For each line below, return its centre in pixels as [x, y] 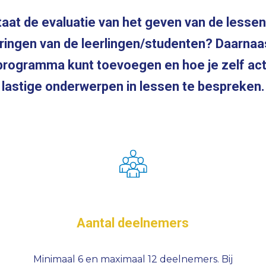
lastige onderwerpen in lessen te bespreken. [133, 86]
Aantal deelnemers [133, 223]
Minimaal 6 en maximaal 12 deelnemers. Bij [133, 259]
